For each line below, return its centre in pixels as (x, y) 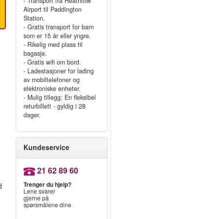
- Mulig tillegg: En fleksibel (59, 97)
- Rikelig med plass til (53, 44)
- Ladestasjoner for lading (58, 71)
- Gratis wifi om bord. (52, 62)
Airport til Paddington (52, 9)
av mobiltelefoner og (51, 80)
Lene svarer (39, 191)
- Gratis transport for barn (58, 27)
